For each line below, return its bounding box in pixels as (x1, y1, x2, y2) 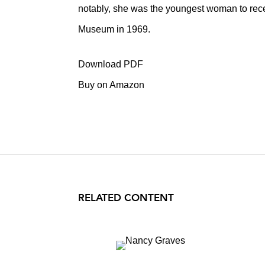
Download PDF (78, 59, 143, 69)
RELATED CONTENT (78, 192, 174, 203)
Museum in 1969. (78, 24, 150, 34)
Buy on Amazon (78, 80, 144, 90)
